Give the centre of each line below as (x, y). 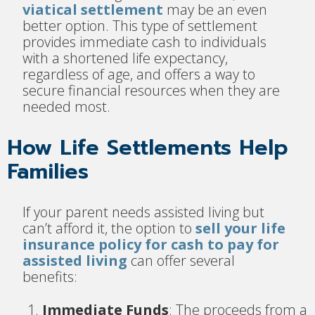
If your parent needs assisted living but (144, 212)
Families (48, 171)
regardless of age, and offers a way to (139, 75)
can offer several (181, 260)
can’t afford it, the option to (109, 228)
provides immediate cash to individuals (145, 42)
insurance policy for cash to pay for (151, 244)
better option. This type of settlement (140, 26)
